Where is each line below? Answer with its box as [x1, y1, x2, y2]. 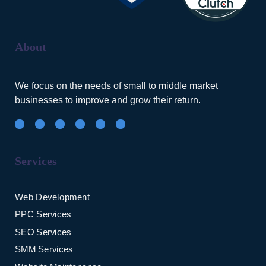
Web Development [15, 192, 90, 202]
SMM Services [15, 244, 73, 255]
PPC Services [15, 209, 71, 220]
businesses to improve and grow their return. [15, 95, 201, 105]
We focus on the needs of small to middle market [15, 81, 218, 91]
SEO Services [15, 227, 71, 237]
